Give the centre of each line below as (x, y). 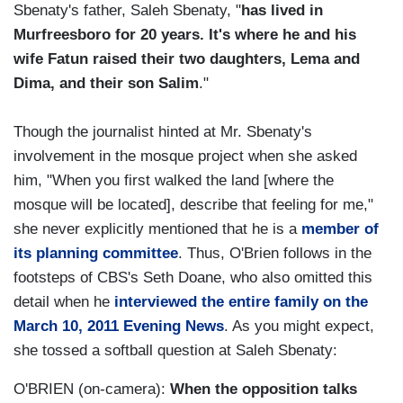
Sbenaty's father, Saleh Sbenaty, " (127, 11)
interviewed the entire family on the (241, 302)
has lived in (282, 11)
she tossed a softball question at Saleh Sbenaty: (175, 351)
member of (340, 229)
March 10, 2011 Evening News (119, 327)
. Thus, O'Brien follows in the (275, 254)
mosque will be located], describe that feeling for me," (193, 205)
